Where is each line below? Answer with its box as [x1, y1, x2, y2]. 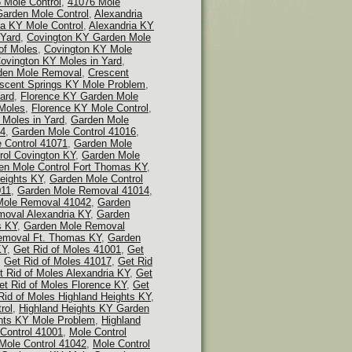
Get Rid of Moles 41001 [13, 244, 121, 255]
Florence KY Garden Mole [20, 90, 138, 102]
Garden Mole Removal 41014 [17, 185, 149, 196]
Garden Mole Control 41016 [12, 126, 136, 137]
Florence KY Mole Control [31, 102, 148, 114]
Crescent [88, 67, 129, 79]
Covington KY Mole [44, 43, 132, 55]
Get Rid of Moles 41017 [4, 255, 112, 267]
